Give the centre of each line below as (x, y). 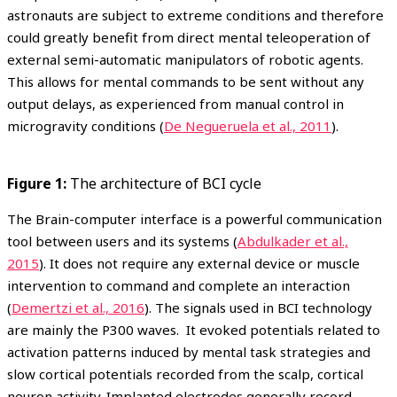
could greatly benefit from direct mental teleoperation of (189, 37)
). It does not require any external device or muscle (199, 263)
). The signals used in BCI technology (258, 307)
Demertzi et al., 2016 (78, 307)
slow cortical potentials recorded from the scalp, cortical (185, 374)
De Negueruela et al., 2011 (248, 125)
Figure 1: (37, 183)
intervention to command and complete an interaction (179, 285)
